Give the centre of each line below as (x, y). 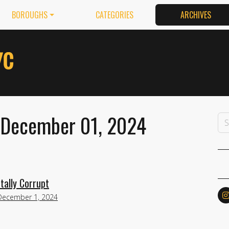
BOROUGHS (29, 15)
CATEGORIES (114, 15)
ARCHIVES (196, 15)
